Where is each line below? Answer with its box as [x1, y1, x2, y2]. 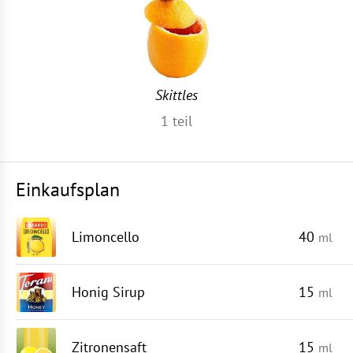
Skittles [155, 86, 198, 104]
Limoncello [72, 228, 139, 246]
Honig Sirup [72, 283, 145, 301]
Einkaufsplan [16, 177, 120, 202]
